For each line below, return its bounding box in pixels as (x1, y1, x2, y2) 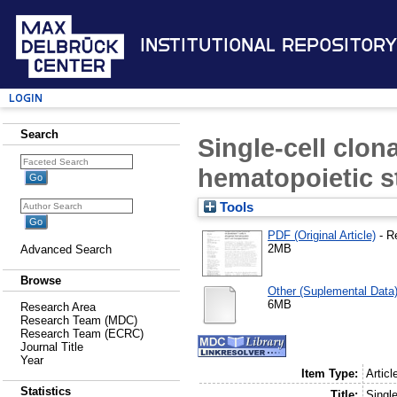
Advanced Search (20, 243, 112, 256)
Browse (20, 274, 61, 287)
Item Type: (300, 367, 358, 381)
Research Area (20, 300, 96, 314)
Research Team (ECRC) (20, 327, 144, 340)
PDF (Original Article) (268, 228, 376, 242)
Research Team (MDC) (20, 314, 137, 327)
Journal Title (20, 340, 83, 354)
